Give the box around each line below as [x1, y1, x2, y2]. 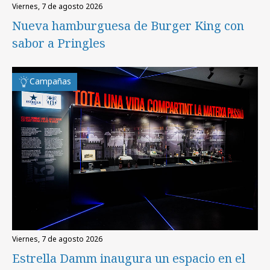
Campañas [30, 75, 71, 87]
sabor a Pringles [12, 34, 105, 51]
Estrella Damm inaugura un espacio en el [12, 250, 245, 267]
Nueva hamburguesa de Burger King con [12, 17, 244, 34]
